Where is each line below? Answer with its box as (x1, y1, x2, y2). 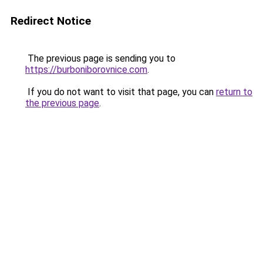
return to (216, 86, 252, 97)
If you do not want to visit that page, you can (25, 86, 216, 97)
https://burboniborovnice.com (25, 64, 147, 75)
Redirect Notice (11, 14, 91, 28)
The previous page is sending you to (25, 53, 176, 64)
